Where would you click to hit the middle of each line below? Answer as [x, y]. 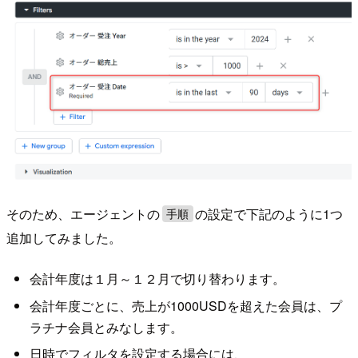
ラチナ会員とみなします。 [106, 327]
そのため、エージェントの [83, 213]
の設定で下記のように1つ [269, 213]
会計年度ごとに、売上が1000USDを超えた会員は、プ [185, 305]
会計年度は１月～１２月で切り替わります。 [157, 279]
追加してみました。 [64, 237]
